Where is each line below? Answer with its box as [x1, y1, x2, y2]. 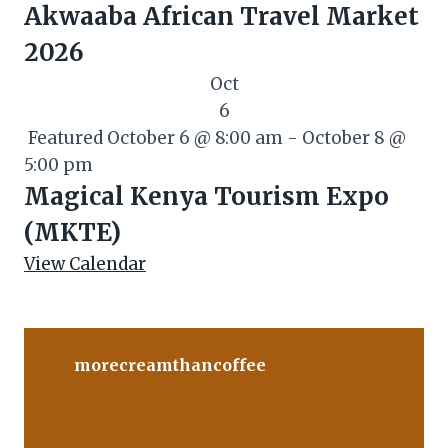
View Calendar [24, 253, 146, 276]
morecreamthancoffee [74, 354, 266, 375]
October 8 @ [302, 127, 406, 150]
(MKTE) [24, 217, 121, 249]
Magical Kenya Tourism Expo [24, 181, 389, 213]
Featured [28, 127, 103, 150]
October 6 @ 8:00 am [107, 127, 283, 150]
